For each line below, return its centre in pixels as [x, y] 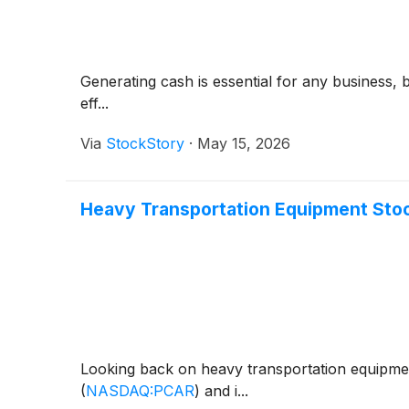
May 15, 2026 [244, 143]
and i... [224, 390]
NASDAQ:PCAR [140, 390]
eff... [94, 103]
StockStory [145, 143]
